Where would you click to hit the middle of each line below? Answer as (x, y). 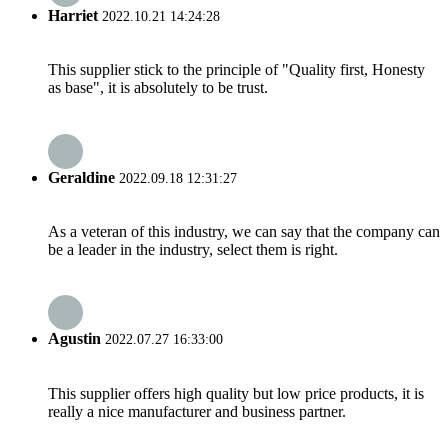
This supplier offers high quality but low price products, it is (236, 393)
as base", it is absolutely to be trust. (158, 88)
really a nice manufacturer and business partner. (197, 411)
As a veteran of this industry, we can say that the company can (244, 231)
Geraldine (81, 177)
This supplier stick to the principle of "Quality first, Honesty (236, 70)
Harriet (73, 16)
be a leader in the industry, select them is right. (193, 249)
